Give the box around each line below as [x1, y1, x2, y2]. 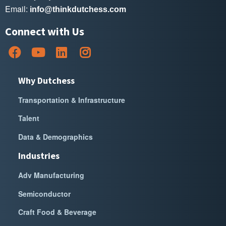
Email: [5, 3, 30, 15]
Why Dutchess [18, 74, 75, 86]
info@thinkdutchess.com [30, 5, 126, 14]
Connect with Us [5, 24, 84, 38]
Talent [18, 113, 39, 124]
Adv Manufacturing [18, 170, 84, 181]
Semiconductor [18, 188, 71, 199]
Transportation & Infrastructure [18, 94, 125, 105]
